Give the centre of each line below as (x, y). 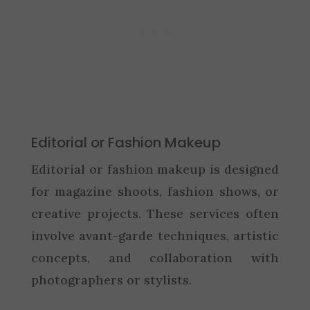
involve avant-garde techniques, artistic (155, 235)
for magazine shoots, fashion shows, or (155, 191)
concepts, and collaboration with (155, 257)
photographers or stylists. (111, 280)
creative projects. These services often (155, 213)
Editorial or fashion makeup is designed (155, 169)
